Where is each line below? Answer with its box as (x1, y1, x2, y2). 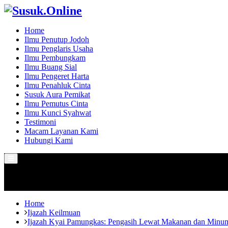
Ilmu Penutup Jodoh (24, 35, 89, 44)
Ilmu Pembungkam (24, 53, 85, 62)
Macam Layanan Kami (24, 127, 98, 135)
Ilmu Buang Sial (24, 63, 77, 71)
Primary (8, 154, 31, 162)
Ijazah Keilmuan (27, 208, 80, 217)
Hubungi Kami (24, 136, 73, 145)
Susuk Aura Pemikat (24, 90, 90, 99)
